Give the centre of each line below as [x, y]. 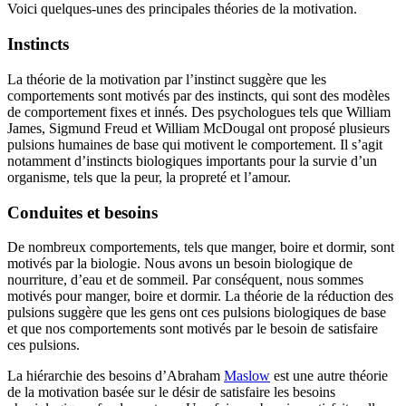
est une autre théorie [329, 376]
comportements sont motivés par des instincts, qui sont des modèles [198, 95]
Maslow [247, 376]
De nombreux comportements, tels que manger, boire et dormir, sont [201, 247]
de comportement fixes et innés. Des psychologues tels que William [199, 111]
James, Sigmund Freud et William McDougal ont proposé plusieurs [198, 128]
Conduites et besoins [82, 212]
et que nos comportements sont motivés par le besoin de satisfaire [193, 329]
